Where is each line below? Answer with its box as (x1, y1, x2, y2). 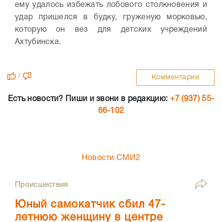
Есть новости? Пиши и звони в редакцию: (7, 96, 170, 103)
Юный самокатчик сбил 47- (15, 200, 166, 210)
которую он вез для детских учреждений (15, 26, 207, 34)
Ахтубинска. (15, 39, 61, 46)
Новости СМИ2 (81, 155, 141, 162)
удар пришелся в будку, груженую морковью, (15, 14, 207, 21)
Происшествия (15, 181, 68, 189)
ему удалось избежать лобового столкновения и (15, 1, 207, 9)
